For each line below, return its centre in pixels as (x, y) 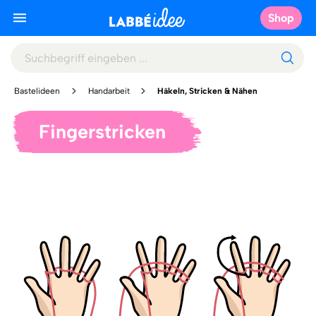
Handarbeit (109, 91)
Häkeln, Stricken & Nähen (208, 91)
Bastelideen (37, 91)
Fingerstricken (102, 132)
